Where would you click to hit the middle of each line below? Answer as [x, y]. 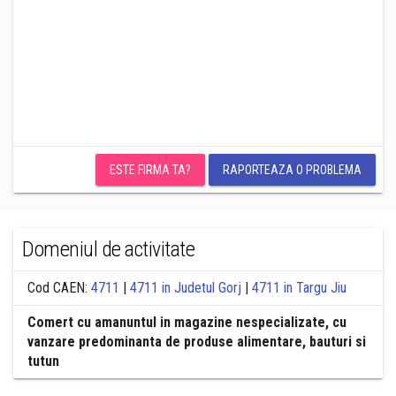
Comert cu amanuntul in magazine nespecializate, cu [187, 322]
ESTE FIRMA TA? [150, 170]
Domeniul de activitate [109, 249]
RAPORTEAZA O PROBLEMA [292, 170]
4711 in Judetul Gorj [186, 288]
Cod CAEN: [59, 288]
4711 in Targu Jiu [299, 288]
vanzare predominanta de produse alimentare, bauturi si [197, 342]
